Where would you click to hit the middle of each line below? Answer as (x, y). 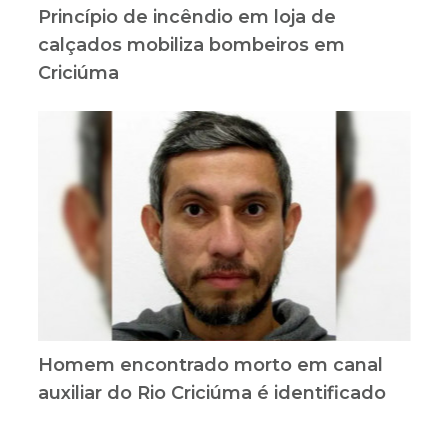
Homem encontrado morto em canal (210, 364)
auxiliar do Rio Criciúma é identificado (211, 392)
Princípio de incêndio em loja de (186, 16)
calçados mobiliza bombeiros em (191, 44)
